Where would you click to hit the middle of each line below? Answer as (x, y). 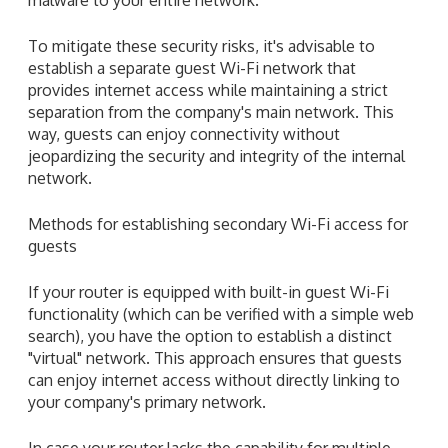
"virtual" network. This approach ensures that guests (215, 357)
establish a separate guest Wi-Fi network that (192, 67)
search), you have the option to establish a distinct (210, 335)
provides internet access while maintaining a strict (208, 89)
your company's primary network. (147, 401)
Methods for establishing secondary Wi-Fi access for (218, 223)
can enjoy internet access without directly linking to (214, 379)
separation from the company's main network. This (211, 111)
